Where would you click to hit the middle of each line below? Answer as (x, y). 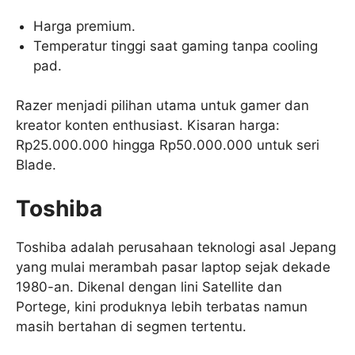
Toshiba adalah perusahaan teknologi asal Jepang (176, 247)
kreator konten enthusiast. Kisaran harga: (148, 126)
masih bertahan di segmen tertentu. (131, 326)
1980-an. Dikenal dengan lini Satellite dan (149, 286)
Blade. (36, 165)
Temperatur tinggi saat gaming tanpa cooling (176, 46)
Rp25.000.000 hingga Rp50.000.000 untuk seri (168, 145)
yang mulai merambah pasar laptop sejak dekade (173, 267)
